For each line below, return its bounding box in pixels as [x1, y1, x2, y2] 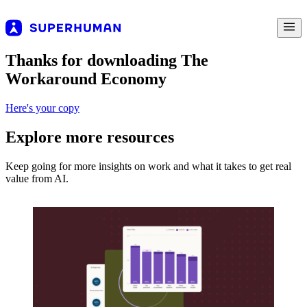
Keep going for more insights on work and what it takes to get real [5, 160, 291, 172]
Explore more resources [5, 127, 174, 146]
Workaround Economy [5, 69, 167, 88]
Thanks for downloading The [5, 51, 208, 69]
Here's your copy [5, 101, 79, 114]
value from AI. [5, 172, 69, 184]
